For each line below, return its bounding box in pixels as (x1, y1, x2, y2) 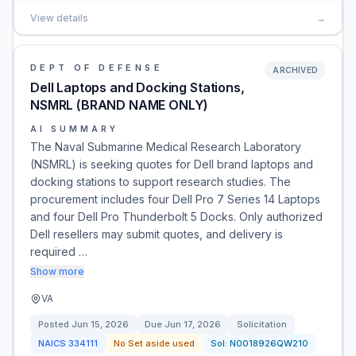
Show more (30, 265, 84, 277)
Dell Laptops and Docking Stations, (30, 79, 245, 95)
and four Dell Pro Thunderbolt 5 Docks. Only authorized (30, 210, 323, 223)
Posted (38, 319, 72, 330)
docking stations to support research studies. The (30, 175, 291, 188)
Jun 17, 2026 (164, 319, 221, 330)
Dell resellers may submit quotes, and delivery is (30, 227, 283, 241)
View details (30, 12, 88, 24)
